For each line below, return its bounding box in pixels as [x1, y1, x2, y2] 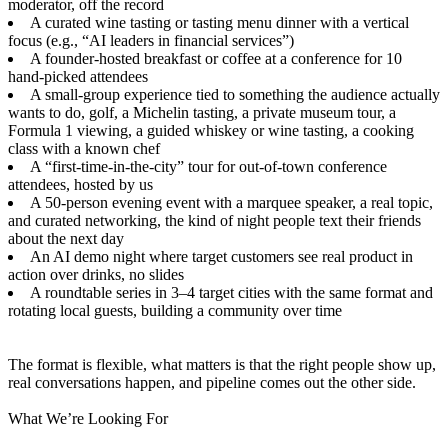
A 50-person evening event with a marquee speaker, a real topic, [30, 193, 433, 211]
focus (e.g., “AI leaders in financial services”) [8, 31, 294, 49]
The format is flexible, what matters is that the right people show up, [8, 355, 436, 373]
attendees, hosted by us [8, 175, 153, 193]
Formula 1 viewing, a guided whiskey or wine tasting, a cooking [8, 121, 414, 139]
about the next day [8, 229, 124, 247]
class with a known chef [8, 139, 160, 157]
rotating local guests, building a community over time [8, 301, 342, 319]
